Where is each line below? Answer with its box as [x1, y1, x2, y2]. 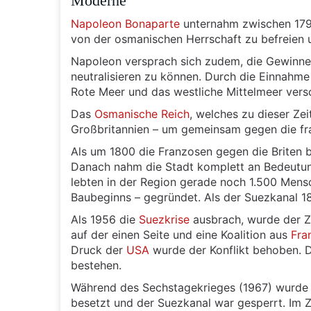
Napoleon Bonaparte [71, 17, 180, 31]
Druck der [71, 243, 126, 257]
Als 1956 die [71, 212, 139, 226]
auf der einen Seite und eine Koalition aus [71, 228, 291, 242]
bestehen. [71, 258, 121, 272]
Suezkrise [139, 212, 190, 226]
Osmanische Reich [94, 107, 190, 121]
